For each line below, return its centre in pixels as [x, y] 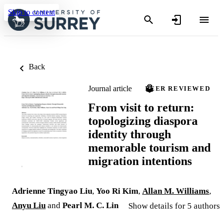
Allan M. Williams [176, 191]
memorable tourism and [149, 147]
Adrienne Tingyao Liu [52, 191]
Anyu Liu [29, 206]
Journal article [110, 88]
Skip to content [31, 12]
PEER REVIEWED [178, 88]
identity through [130, 134]
